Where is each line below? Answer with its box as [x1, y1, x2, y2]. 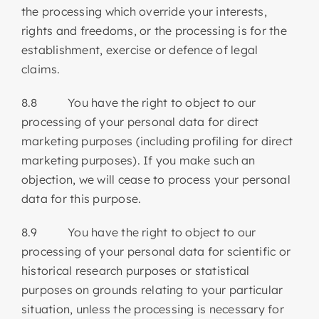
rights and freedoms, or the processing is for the [21, 23, 287, 38]
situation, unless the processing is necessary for [21, 301, 284, 316]
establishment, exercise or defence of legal [21, 42, 258, 57]
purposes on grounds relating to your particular [21, 282, 283, 297]
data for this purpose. [21, 191, 142, 206]
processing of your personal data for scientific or [21, 244, 291, 258]
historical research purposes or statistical [21, 263, 250, 278]
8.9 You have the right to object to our [21, 224, 256, 239]
